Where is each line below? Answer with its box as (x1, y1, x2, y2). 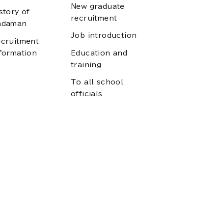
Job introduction (71, 32, 137, 39)
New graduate (71, 2, 125, 10)
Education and (71, 49, 128, 56)
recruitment (71, 14, 117, 22)
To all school (71, 79, 124, 86)
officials (71, 90, 103, 98)
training (71, 61, 102, 68)
